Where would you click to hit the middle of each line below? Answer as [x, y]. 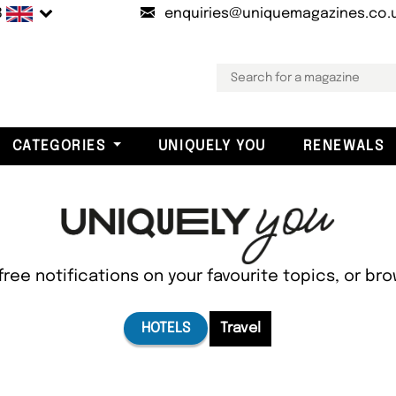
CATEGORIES [59, 146]
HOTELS [165, 329]
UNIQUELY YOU [212, 146]
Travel [240, 329]
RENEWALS [343, 146]
